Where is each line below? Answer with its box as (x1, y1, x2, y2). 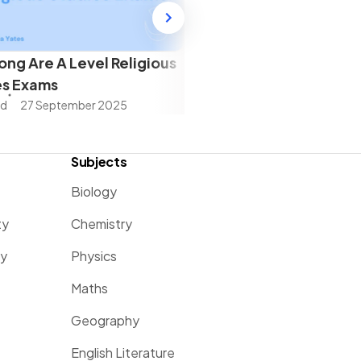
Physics (71, 247, 117, 264)
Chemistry (71, 215, 132, 232)
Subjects (71, 153, 127, 170)
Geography (71, 312, 139, 329)
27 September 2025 (19, 97, 127, 112)
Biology (71, 183, 117, 200)
